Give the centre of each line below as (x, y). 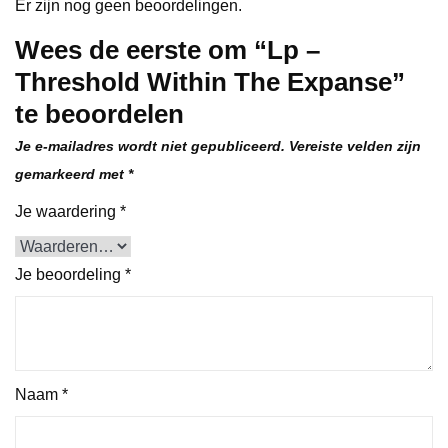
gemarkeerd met (71, 173)
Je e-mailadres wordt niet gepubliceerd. (150, 145)
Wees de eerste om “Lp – (167, 49)
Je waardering (67, 211)
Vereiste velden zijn (355, 145)
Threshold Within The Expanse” (210, 81)
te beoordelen (99, 113)
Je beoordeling (70, 274)
